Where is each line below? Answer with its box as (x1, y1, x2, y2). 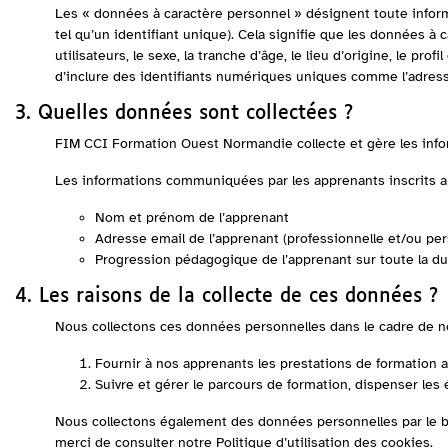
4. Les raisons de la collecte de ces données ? (15, 287, 438, 306)
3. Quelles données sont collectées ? (15, 104, 353, 123)
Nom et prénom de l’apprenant (95, 209, 289, 226)
